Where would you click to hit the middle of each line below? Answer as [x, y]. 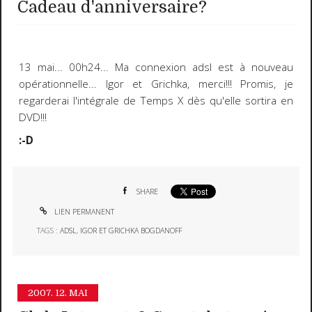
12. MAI [72, 293]
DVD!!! [32, 118]
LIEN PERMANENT [84, 212]
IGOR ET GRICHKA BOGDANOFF [131, 230]
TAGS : [49, 230]
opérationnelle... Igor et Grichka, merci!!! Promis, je [156, 84]
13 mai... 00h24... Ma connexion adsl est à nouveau [156, 68]
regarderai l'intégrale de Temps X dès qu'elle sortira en [156, 101]
